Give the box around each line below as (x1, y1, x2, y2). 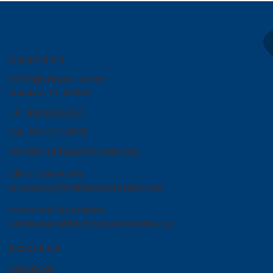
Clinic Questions (9, 167, 84, 180)
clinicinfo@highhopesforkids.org (9, 180, 163, 193)
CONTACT (9, 53, 67, 66)
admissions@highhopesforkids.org (9, 216, 172, 229)
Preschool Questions (9, 203, 105, 216)
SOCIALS (9, 242, 62, 255)
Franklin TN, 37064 (9, 86, 91, 99)
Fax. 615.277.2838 (9, 125, 87, 138)
